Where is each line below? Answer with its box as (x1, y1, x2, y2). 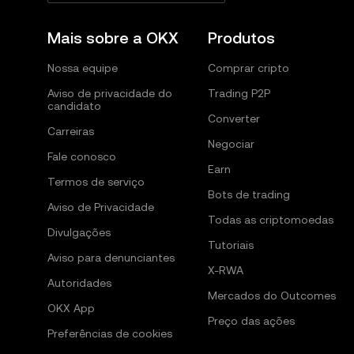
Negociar (207, 137, 254, 150)
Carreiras (47, 125, 94, 137)
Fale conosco (47, 150, 116, 163)
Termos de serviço (47, 175, 145, 188)
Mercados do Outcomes (207, 289, 336, 302)
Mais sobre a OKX (47, 28, 179, 47)
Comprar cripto (207, 62, 289, 74)
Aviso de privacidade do (47, 87, 172, 100)
